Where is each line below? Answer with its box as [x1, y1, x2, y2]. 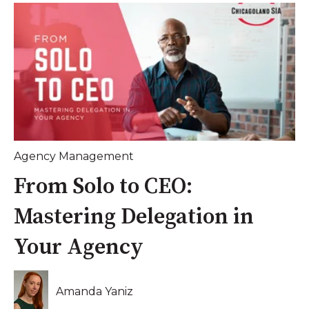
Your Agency [14, 233, 143, 261]
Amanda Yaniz [56, 284, 134, 298]
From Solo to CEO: [14, 172, 192, 201]
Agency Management [14, 149, 134, 163]
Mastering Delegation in [14, 203, 254, 231]
